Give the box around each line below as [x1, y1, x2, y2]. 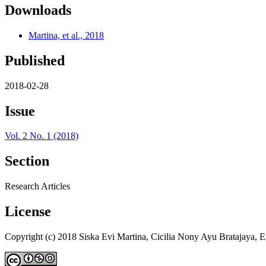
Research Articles [5, 181, 70, 192]
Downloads [5, 2, 71, 18]
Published [5, 52, 65, 68]
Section [5, 153, 49, 169]
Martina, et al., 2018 [28, 30, 104, 40]
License [5, 204, 51, 220]
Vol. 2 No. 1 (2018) [5, 131, 78, 141]
